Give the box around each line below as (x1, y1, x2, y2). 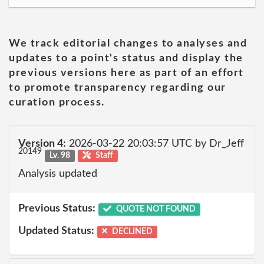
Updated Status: (18, 225, 94, 236)
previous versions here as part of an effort (9, 67, 244, 78)
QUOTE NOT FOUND (114, 205, 196, 213)
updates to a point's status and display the (9, 52, 243, 64)
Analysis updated (18, 168, 97, 179)
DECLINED (110, 227, 153, 236)
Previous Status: (18, 203, 95, 214)
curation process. (9, 97, 105, 108)
